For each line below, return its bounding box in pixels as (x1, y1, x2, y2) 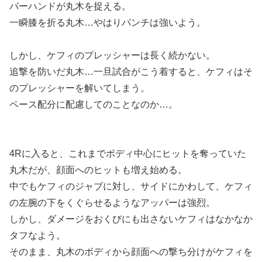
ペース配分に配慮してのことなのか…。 (9, 99, 178, 109)
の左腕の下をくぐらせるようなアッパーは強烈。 (9, 197, 215, 208)
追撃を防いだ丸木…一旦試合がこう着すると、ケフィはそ (9, 66, 253, 77)
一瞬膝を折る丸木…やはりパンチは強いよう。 (9, 17, 206, 27)
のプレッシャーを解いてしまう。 (9, 82, 150, 93)
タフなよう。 (9, 230, 65, 240)
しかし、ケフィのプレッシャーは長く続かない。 (9, 50, 215, 60)
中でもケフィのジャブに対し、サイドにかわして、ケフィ (9, 181, 253, 191)
